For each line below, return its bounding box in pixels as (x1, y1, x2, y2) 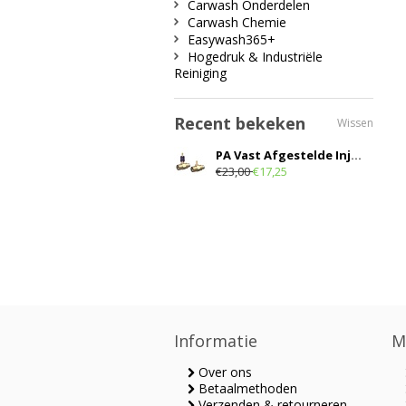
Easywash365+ (188, 31, 275, 48)
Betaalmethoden (195, 380, 297, 397)
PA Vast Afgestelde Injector (351, 147, 362, 163)
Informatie (174, 330, 257, 352)
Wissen (337, 115, 373, 130)
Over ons (195, 363, 252, 381)
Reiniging (174, 64, 227, 82)
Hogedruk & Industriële (188, 48, 323, 65)
